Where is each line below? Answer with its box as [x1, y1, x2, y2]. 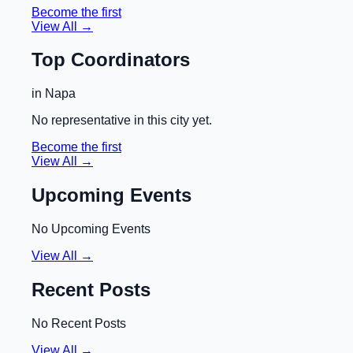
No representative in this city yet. [32, 113, 212, 128]
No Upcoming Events [32, 222, 150, 236]
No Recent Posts [32, 316, 126, 330]
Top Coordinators [32, 49, 190, 71]
